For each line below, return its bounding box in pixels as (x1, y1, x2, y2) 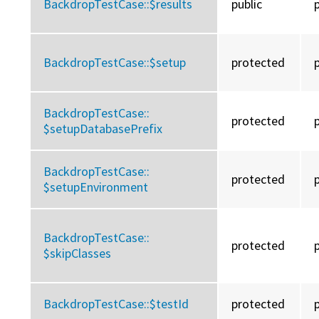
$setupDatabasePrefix (43, 120, 163, 137)
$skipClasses (43, 245, 112, 262)
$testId (150, 296, 189, 313)
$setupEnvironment (43, 179, 149, 196)
